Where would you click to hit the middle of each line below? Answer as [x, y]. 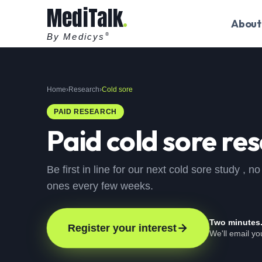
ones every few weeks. [100, 186]
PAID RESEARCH [85, 112]
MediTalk [85, 18]
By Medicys [76, 36]
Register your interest [122, 228]
